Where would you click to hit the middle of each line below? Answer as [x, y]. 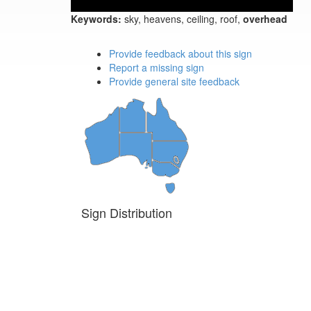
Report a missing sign [157, 67]
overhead [265, 19]
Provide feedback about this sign [180, 53]
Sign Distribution [127, 212]
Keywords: [96, 19]
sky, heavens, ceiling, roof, [182, 19]
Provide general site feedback [174, 81]
